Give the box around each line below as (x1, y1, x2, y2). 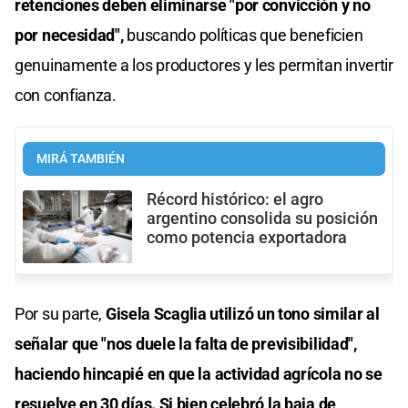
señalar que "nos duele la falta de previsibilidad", (15, 333, 357, 353)
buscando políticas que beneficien (123, 25, 363, 45)
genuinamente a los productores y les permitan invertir (15, 55, 393, 75)
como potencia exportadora (147, 228, 347, 247)
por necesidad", (15, 25, 124, 45)
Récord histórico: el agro (147, 189, 323, 209)
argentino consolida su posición (147, 209, 378, 228)
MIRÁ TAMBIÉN (36, 150, 125, 167)
